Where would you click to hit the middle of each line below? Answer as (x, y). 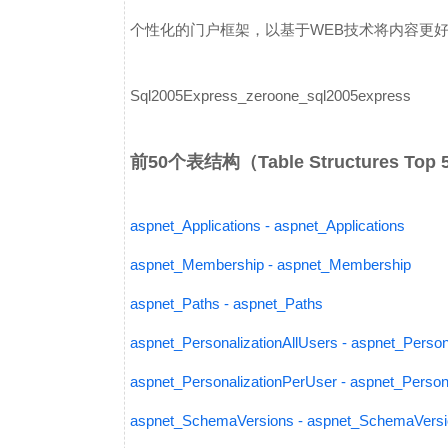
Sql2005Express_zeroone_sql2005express (270, 95)
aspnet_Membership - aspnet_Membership (270, 264)
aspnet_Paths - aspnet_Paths (226, 303)
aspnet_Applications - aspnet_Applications (267, 225)
